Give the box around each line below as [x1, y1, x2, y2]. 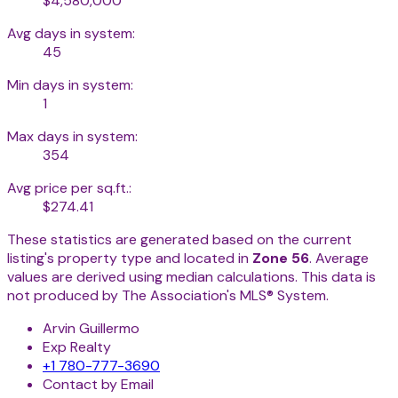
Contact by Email [43, 375, 154, 394]
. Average [309, 249, 369, 268]
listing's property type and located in [7, 249, 252, 268]
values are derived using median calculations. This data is [7, 267, 376, 287]
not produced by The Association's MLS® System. [7, 286, 329, 306]
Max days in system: [7, 127, 138, 147]
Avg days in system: [7, 24, 135, 44]
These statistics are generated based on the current [7, 230, 352, 250]
